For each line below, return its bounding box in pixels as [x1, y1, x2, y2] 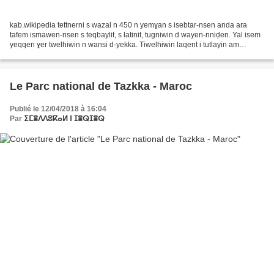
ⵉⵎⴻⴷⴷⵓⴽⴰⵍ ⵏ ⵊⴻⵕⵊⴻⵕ [24, 114, 105, 124]
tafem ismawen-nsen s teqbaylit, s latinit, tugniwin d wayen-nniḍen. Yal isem [10, 31, 261, 40]
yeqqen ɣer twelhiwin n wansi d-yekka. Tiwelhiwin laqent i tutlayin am [10, 40, 239, 50]
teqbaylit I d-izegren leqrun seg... [10, 50, 118, 59]
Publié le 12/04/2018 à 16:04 [10, 105, 106, 114]
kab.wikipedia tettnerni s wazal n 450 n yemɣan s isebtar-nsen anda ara [10, 21, 247, 30]
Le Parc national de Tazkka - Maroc [10, 80, 192, 93]
